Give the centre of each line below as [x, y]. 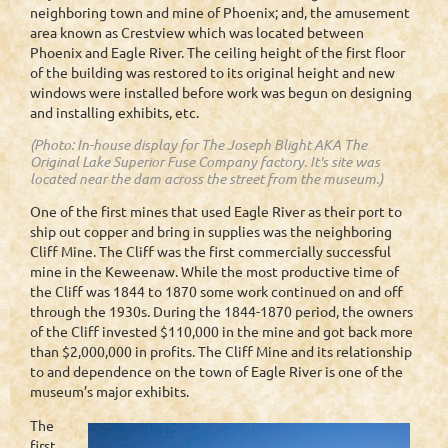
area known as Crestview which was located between [197, 32]
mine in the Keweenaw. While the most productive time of [214, 271]
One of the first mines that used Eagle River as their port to [216, 211]
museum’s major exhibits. [109, 391]
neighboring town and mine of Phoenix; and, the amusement [220, 12]
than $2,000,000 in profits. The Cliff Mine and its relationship [221, 351]
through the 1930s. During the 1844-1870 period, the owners [221, 311]
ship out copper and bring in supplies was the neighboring [211, 231]
